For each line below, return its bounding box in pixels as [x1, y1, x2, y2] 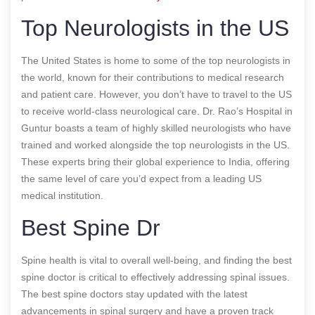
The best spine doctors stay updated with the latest [21, 288, 247, 300]
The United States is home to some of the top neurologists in [21, 54, 290, 66]
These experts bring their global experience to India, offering [21, 155, 290, 167]
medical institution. [21, 189, 103, 201]
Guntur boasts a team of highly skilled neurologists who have [21, 122, 291, 134]
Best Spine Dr [21, 214, 160, 240]
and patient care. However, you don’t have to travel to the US [21, 88, 292, 100]
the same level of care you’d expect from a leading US [21, 172, 262, 184]
